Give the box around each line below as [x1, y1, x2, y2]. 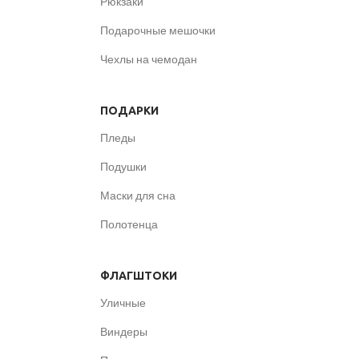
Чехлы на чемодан [100, 52, 197, 67]
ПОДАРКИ [100, 104, 159, 118]
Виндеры [100, 325, 147, 339]
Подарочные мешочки [100, 23, 216, 38]
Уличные [100, 296, 146, 310]
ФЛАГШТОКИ [100, 269, 177, 283]
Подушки [100, 159, 147, 174]
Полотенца [100, 217, 158, 232]
